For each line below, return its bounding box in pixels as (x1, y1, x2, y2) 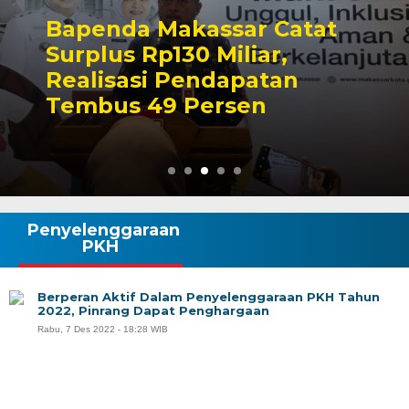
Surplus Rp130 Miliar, (46, 40, 288, 68)
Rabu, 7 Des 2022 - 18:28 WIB (37, 323, 168, 334)
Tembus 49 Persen (46, 91, 267, 119)
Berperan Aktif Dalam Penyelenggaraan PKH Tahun (37, 288, 380, 304)
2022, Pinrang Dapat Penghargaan (37, 302, 269, 318)
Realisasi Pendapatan (46, 66, 299, 93)
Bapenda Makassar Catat (46, 15, 337, 42)
